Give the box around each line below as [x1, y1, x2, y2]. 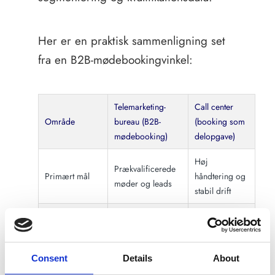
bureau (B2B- [114, 115, 161, 128]
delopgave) [194, 130, 235, 142]
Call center [194, 101, 233, 113]
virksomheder [114, 239, 163, 252]
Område [44, 115, 75, 128]
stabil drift [194, 185, 231, 197]
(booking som [194, 115, 245, 128]
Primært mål [44, 170, 90, 182]
